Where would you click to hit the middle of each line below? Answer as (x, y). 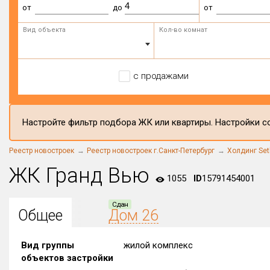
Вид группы (48, 245)
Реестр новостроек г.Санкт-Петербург (151, 151)
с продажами (161, 76)
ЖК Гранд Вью (79, 176)
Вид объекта (44, 30)
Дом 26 (133, 215)
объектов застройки (67, 258)
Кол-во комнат (183, 30)
